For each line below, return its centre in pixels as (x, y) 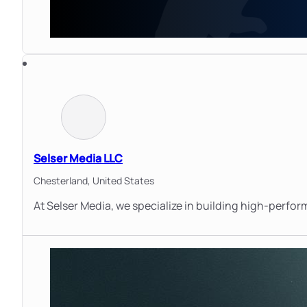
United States (123, 180)
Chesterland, (63, 180)
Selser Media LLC (78, 159)
